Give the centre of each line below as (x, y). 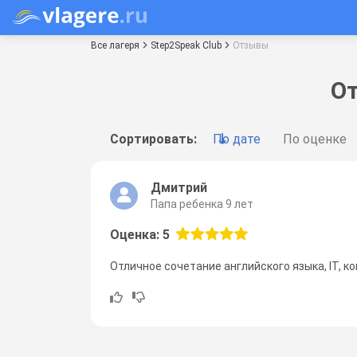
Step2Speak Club (186, 45)
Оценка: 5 (140, 234)
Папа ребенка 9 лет (202, 204)
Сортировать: (153, 139)
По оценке (315, 139)
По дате (237, 139)
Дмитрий (179, 187)
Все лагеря (115, 45)
